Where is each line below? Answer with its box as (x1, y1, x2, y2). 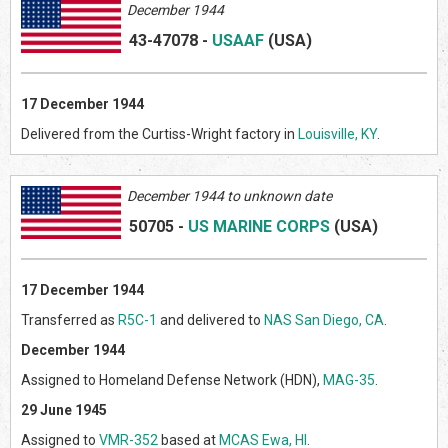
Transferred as (21, 311, 118, 328)
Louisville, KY (298, 125, 377, 142)
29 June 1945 (21, 401, 107, 418)
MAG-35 (323, 371, 375, 388)
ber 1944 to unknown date (169, 187, 332, 204)
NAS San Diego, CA (264, 311, 384, 328)
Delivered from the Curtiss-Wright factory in (21, 125, 298, 142)
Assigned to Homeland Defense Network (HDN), (21, 371, 323, 388)
